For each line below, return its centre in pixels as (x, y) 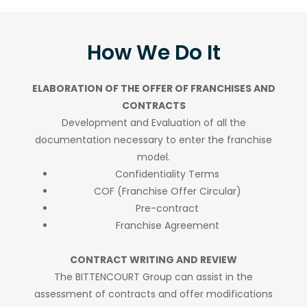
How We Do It (153, 52)
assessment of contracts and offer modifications (153, 294)
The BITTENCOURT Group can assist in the (153, 277)
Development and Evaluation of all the (153, 122)
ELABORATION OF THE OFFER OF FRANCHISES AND (153, 88)
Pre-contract (167, 208)
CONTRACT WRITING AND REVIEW (153, 259)
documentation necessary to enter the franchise (153, 139)
